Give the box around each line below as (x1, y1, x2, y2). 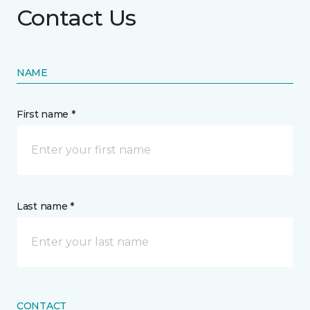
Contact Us (17, 4, 136, 32)
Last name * (17, 200, 74, 213)
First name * (17, 108, 75, 121)
